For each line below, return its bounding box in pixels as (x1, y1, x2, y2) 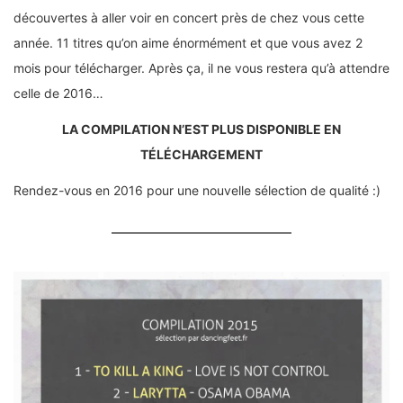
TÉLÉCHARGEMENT (140, 146, 263, 162)
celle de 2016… (13, 85, 103, 101)
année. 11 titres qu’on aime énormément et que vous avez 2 (13, 34, 363, 50)
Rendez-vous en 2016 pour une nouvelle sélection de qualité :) (13, 182, 381, 198)
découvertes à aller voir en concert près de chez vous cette (13, 9, 364, 25)
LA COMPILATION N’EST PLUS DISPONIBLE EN (62, 121, 341, 137)
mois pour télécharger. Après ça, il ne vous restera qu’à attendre (13, 59, 390, 76)
